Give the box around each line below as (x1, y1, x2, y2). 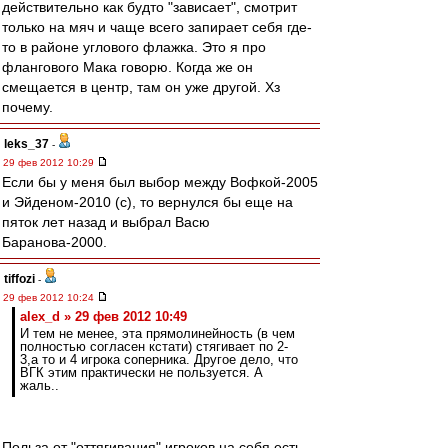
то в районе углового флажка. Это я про (2, 39, 266, 55)
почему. (2, 99, 53, 115)
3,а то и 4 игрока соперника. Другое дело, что (20, 352, 298, 367)
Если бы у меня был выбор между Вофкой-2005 (2, 174, 318, 190)
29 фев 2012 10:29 (3, 157, 97, 168)
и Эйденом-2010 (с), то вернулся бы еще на (2, 194, 293, 210)
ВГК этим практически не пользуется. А (20, 365, 263, 380)
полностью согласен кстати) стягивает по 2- (20, 339, 288, 354)
